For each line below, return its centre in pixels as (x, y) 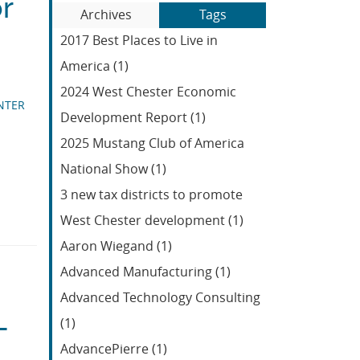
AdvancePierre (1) (114, 349)
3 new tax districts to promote (151, 195)
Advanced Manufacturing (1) (145, 272)
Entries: (76, 22)
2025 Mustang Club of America (152, 143)
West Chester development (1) (152, 221)
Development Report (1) (133, 118)
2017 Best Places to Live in (139, 41)
